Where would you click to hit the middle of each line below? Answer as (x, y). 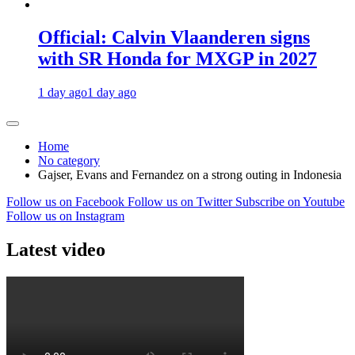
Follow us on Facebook (67, 202)
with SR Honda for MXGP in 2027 (177, 59)
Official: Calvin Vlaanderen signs (174, 38)
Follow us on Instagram (65, 216)
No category (69, 161)
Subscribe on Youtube (290, 202)
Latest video (56, 250)
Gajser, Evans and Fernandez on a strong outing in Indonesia (190, 175)
